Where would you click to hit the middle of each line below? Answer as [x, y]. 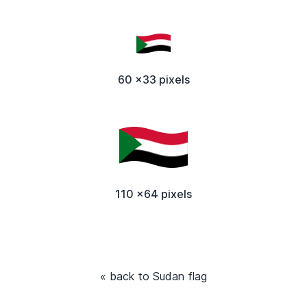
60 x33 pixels [153, 79]
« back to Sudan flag [153, 276]
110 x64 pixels [153, 194]
